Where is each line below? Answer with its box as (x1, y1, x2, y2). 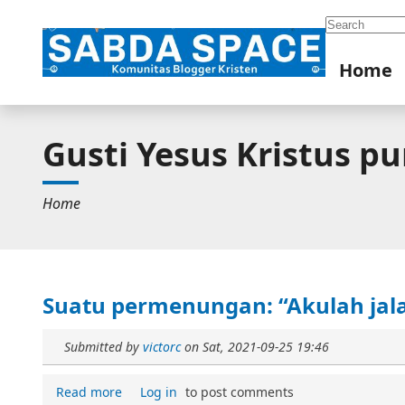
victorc (143, 338, 181, 355)
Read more (56, 383, 122, 400)
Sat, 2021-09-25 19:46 (202, 338, 329, 355)
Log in (140, 383, 177, 400)
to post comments (182, 383, 294, 400)
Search (324, 13, 373, 33)
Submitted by (64, 338, 143, 355)
